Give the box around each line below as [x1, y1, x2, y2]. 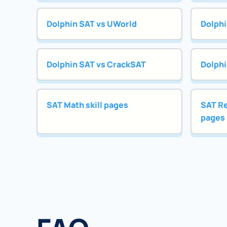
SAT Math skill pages [46, 99, 128, 111]
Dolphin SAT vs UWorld [46, 18, 137, 29]
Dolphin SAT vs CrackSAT [46, 58, 146, 70]
